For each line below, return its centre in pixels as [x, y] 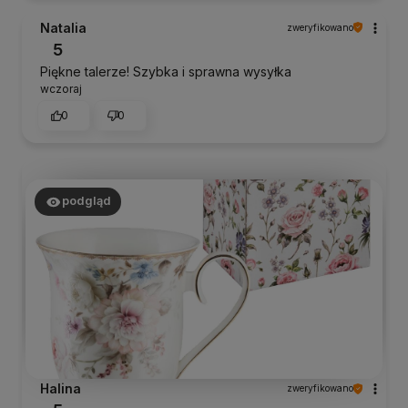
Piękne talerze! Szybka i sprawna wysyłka [166, 71]
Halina [61, 389]
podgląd [86, 201]
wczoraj [61, 88]
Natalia [63, 27]
